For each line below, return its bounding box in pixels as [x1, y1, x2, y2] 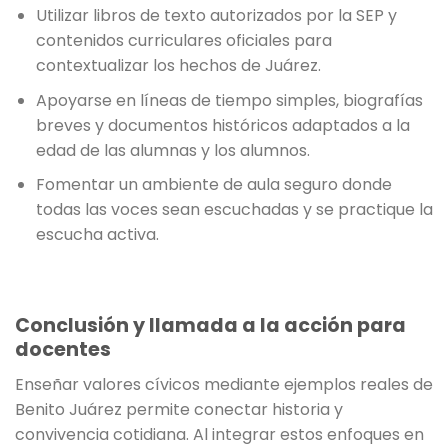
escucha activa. [35, 223, 159, 247]
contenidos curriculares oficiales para [35, 29, 332, 53]
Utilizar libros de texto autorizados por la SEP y [35, 4, 397, 28]
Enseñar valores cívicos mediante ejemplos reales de [15, 372, 433, 396]
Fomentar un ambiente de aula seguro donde [35, 173, 392, 197]
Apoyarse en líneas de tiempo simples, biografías [35, 88, 423, 112]
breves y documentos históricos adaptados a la [35, 113, 410, 137]
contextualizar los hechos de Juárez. [35, 54, 321, 78]
